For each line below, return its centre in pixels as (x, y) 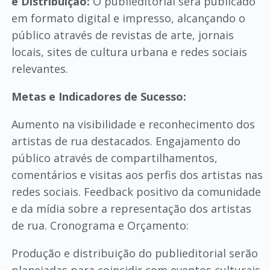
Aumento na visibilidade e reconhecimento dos (133, 124)
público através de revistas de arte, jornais (122, 35)
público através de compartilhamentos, (114, 158)
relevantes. (39, 69)
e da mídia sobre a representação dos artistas (131, 209)
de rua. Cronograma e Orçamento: (100, 225)
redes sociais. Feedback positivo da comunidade (136, 192)
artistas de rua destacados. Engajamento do (126, 141)
